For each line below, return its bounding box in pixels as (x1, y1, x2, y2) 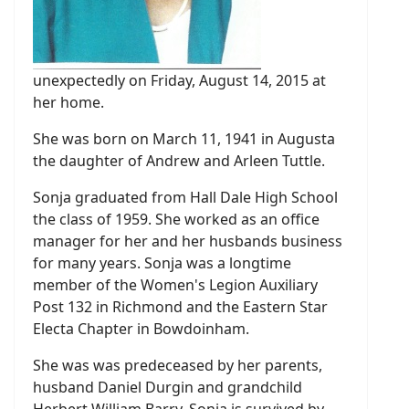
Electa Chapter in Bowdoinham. (33, 319, 249, 339)
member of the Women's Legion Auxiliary (33, 275, 318, 295)
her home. (33, 92, 104, 112)
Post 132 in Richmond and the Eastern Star (33, 297, 328, 317)
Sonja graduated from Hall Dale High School (33, 187, 338, 207)
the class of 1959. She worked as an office (33, 209, 320, 229)
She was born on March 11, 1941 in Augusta (33, 129, 335, 149)
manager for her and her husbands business (33, 231, 342, 251)
